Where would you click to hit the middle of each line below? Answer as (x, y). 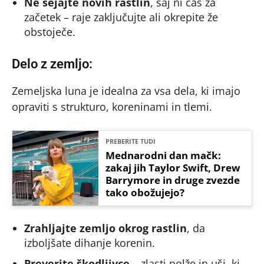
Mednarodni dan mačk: (164, 156)
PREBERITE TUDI (131, 141)
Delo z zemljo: (52, 64)
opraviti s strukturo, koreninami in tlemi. (112, 107)
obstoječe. (50, 32)
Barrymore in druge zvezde (173, 180)
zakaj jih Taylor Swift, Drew (173, 168)
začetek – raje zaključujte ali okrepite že (121, 17)
